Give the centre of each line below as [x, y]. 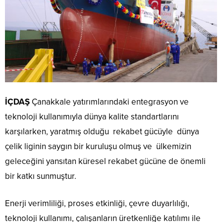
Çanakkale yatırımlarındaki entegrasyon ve [109, 102]
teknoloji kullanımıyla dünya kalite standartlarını [92, 116]
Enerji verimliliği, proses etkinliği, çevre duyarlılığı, [97, 203]
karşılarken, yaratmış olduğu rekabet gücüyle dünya [102, 131]
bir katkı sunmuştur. [41, 176]
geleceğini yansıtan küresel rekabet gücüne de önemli [105, 161]
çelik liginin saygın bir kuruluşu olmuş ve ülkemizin [98, 146]
